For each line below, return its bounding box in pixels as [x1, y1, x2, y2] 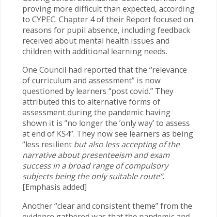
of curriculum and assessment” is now [22, 75, 161, 86]
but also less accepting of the [73, 139, 180, 150]
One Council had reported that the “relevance [22, 64, 187, 76]
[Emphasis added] [22, 182, 87, 193]
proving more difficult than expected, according [22, 3, 195, 15]
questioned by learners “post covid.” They [22, 86, 173, 97]
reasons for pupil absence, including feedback [22, 25, 190, 36]
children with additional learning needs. [22, 46, 167, 57]
